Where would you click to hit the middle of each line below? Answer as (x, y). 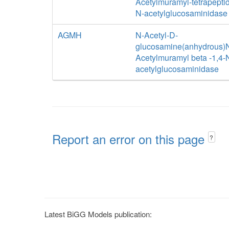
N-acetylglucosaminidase (181, 13)
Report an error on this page (130, 139)
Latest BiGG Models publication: (98, 214)
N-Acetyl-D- (156, 35)
